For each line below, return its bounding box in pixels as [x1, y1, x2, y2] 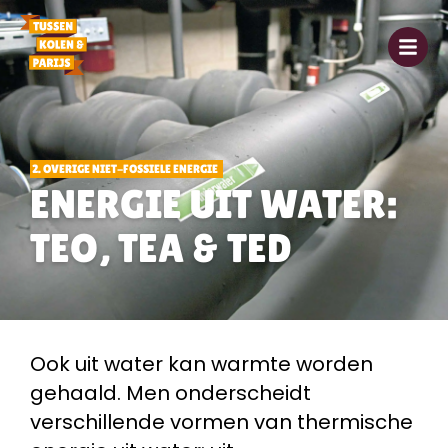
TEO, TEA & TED [30, 225, 292, 271]
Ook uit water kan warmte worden [30, 350, 373, 378]
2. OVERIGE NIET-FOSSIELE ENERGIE [32, 162, 218, 176]
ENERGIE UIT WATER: [30, 181, 397, 227]
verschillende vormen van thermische [30, 408, 413, 436]
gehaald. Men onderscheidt [30, 379, 311, 407]
